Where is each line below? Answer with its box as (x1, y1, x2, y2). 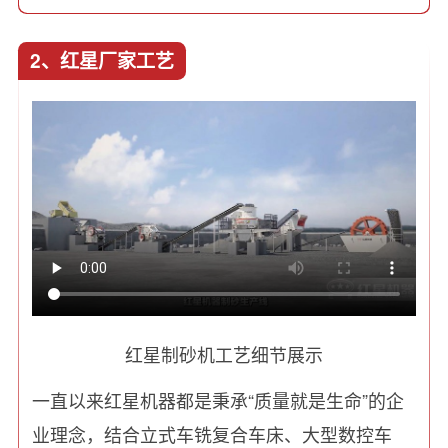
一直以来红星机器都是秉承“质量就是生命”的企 (32, 386, 405, 413)
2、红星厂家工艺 (29, 46, 174, 74)
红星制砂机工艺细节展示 (125, 340, 323, 367)
